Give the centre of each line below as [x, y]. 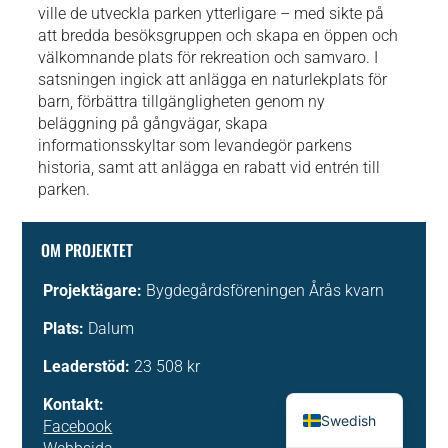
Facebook [78, 426]
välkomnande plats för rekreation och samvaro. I [208, 57]
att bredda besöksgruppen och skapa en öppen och [218, 35]
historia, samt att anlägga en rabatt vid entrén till [209, 167]
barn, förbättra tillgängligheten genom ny [182, 101]
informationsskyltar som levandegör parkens [195, 145]
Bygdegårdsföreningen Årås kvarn [265, 290]
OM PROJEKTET [87, 249]
